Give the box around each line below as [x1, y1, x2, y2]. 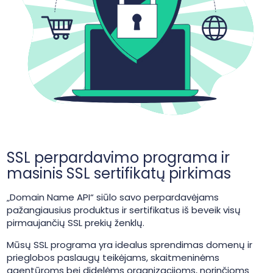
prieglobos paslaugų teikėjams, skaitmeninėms [6, 251, 219, 264]
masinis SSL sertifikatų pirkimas [6, 163, 231, 183]
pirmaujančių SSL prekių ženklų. [6, 216, 144, 229]
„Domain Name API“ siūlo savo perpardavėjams [6, 191, 219, 204]
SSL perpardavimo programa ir [6, 147, 230, 168]
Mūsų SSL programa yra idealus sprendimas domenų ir [6, 238, 252, 251]
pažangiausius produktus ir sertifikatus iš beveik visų [6, 204, 241, 216]
